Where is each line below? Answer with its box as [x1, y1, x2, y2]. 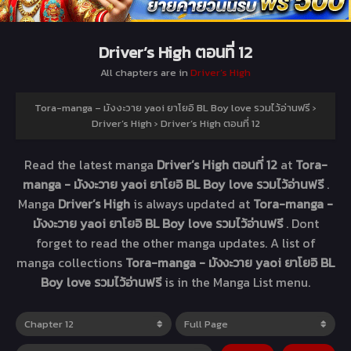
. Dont [285, 213, 319, 233]
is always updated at [133, 194, 253, 213]
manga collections [16, 252, 125, 272]
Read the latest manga [24, 154, 157, 174]
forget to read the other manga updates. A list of [35, 233, 316, 252]
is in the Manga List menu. [165, 272, 310, 291]
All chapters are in [100, 64, 190, 80]
